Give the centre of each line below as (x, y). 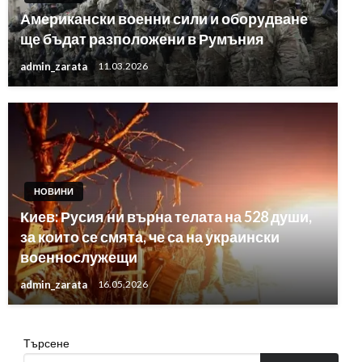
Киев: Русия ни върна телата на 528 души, (166, 216)
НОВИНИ (54, 191)
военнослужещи (79, 257)
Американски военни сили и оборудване (164, 18)
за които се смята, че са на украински (150, 236)
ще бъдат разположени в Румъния (142, 38)
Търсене (46, 343)
